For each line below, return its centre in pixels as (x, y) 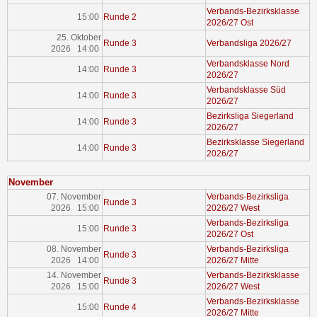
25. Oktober (79, 38)
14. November (74, 276)
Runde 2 (120, 17)
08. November (74, 249)
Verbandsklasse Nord (248, 64)
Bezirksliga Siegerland (250, 116)
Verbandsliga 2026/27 (249, 44)
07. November (74, 197)
